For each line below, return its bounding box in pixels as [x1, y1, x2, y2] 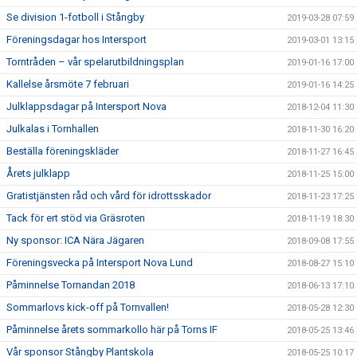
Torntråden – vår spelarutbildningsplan [6, 56, 184, 69]
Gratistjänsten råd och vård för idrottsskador [6, 190, 211, 202]
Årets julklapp [6, 167, 70, 180]
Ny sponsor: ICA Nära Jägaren [6, 234, 144, 247]
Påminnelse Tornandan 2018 [6, 279, 135, 292]
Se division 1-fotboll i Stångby [6, 11, 144, 24]
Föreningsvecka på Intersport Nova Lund [6, 257, 193, 269]
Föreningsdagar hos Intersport [6, 33, 147, 46]
